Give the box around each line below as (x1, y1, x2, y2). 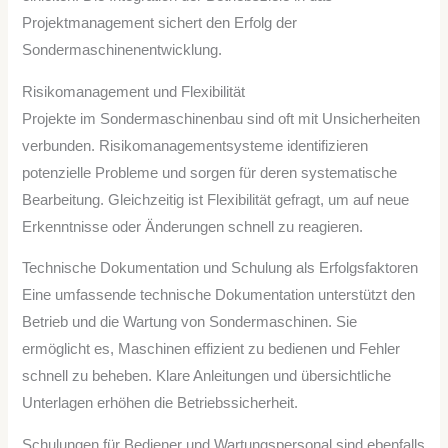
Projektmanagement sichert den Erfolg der (22, 14, 298, 31)
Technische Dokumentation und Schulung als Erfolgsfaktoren (22, 260, 419, 277)
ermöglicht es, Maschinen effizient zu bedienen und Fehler (22, 341, 401, 358)
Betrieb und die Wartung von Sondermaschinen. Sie (22, 314, 358, 331)
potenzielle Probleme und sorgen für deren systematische (22, 164, 398, 181)
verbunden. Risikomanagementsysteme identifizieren (22, 137, 369, 154)
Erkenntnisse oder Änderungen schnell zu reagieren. (22, 218, 364, 235)
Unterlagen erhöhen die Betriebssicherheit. (22, 395, 299, 412)
